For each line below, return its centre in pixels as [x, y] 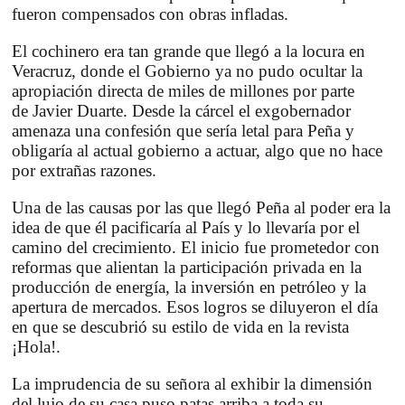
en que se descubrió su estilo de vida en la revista [180, 327]
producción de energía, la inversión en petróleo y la [189, 287]
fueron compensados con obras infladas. [152, 14]
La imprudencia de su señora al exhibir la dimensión [192, 384]
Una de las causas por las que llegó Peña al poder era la [201, 208]
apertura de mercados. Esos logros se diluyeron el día [195, 307]
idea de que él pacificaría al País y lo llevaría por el [186, 228]
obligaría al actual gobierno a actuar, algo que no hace [197, 151]
